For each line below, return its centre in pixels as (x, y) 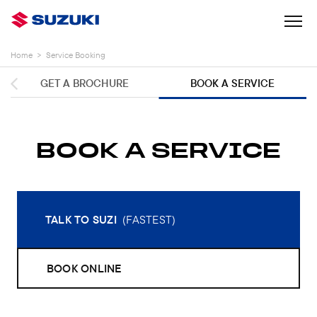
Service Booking (76, 55)
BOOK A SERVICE (232, 83)
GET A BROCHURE (85, 83)
